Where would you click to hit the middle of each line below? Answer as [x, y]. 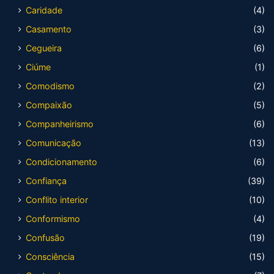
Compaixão [49, 105]
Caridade [44, 10]
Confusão [45, 237]
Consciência [50, 256]
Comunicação [54, 143]
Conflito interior [57, 199]
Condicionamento [61, 161]
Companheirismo [60, 124]
